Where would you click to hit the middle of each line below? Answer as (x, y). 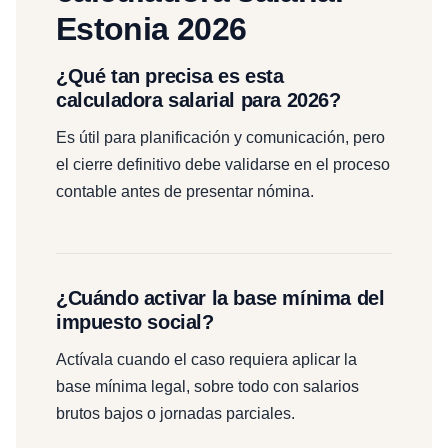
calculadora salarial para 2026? (198, 100)
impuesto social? (135, 322)
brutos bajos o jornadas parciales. (175, 414)
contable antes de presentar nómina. (185, 192)
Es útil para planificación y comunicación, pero (220, 138)
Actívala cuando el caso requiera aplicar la (206, 360)
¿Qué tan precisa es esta (170, 76)
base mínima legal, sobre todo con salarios (207, 387)
